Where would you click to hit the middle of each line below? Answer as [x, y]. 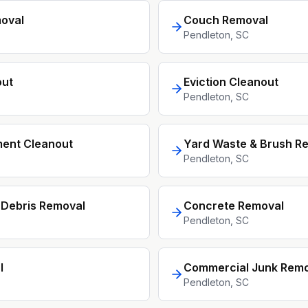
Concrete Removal [234, 206]
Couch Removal [226, 20]
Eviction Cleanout [231, 82]
